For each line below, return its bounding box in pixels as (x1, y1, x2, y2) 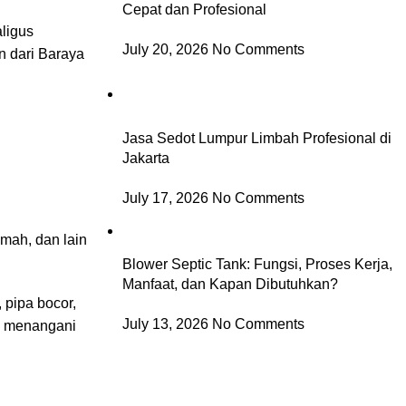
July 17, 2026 (121, 189, 208, 206)
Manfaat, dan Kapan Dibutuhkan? (121, 275, 338, 292)
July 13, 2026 (121, 315, 208, 332)
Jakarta (121, 150, 169, 166)
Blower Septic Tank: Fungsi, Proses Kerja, (121, 256, 392, 272)
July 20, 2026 (121, 41, 208, 57)
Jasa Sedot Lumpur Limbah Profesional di (121, 130, 391, 146)
